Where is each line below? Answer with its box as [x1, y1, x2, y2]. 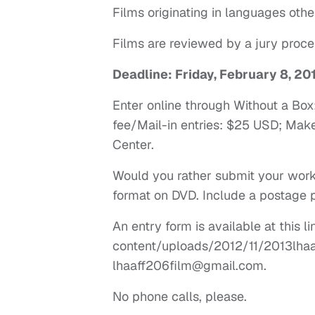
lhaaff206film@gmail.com [112, 257, 264, 274]
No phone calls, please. [112, 288, 247, 305]
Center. [112, 136, 154, 153]
